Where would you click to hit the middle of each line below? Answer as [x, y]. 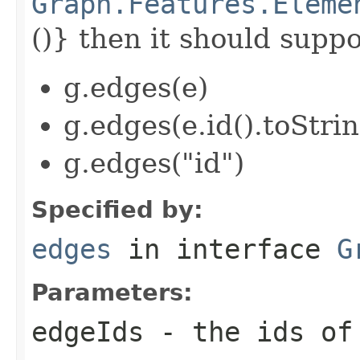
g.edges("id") [154, 163]
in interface [224, 249]
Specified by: [117, 209]
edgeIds [88, 331]
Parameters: [112, 292]
